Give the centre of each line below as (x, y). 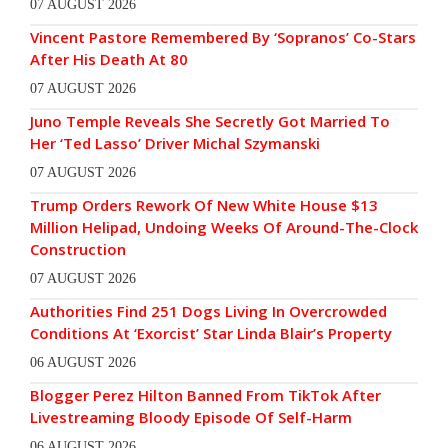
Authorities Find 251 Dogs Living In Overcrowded (208, 311)
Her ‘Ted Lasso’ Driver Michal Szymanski (175, 143)
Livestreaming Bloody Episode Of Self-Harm (191, 417)
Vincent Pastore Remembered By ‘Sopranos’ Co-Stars (223, 37)
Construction (78, 249)
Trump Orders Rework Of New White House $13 (204, 205)
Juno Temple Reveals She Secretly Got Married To (210, 121)
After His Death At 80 (111, 59)
